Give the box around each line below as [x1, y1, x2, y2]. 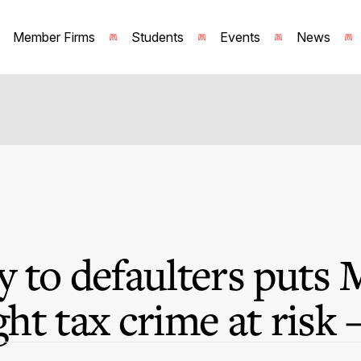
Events [220, 29, 260, 45]
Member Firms [13, 29, 95, 45]
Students [131, 29, 184, 45]
